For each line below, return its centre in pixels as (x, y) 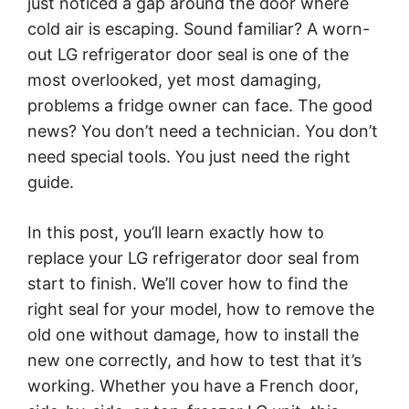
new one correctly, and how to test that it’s (194, 360)
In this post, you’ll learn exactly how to (176, 232)
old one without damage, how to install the (193, 334)
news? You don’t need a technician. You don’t (203, 131)
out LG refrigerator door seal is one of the (188, 54)
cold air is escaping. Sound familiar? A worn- (199, 28)
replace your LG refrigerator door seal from (194, 257)
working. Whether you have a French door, (193, 385)
